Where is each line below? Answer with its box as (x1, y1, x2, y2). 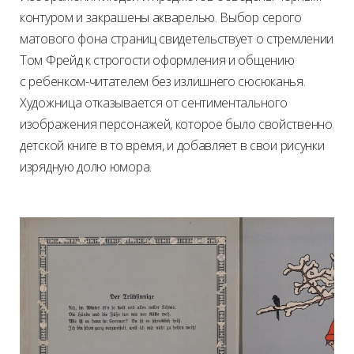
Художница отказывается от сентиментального (20, 93, 288, 111)
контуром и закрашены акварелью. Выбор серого (20, 8, 302, 26)
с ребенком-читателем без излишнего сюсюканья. (20, 72, 306, 90)
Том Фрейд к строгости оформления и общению (20, 51, 295, 69)
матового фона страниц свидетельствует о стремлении (20, 29, 333, 47)
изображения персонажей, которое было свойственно (20, 115, 333, 133)
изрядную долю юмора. (20, 157, 152, 175)
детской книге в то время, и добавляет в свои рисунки (20, 136, 325, 154)
